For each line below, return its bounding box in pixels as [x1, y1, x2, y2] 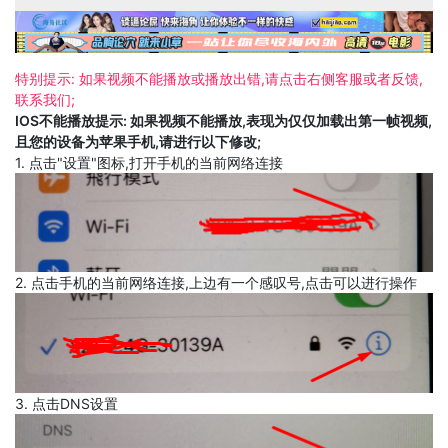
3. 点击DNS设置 [15, 394, 118, 412]
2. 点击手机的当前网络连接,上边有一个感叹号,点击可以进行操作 [15, 274, 417, 292]
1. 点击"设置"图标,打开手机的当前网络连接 [15, 153, 283, 171]
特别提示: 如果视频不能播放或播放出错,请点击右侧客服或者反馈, [15, 69, 423, 87]
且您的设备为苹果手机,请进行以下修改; [15, 132, 261, 150]
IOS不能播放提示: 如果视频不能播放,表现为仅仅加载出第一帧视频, [15, 111, 432, 129]
